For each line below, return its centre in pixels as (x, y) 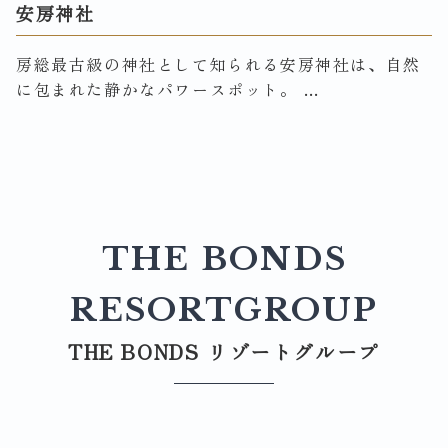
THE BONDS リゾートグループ (224, 351)
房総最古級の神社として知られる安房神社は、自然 (218, 63)
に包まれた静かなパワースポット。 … (168, 88)
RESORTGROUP (224, 309)
